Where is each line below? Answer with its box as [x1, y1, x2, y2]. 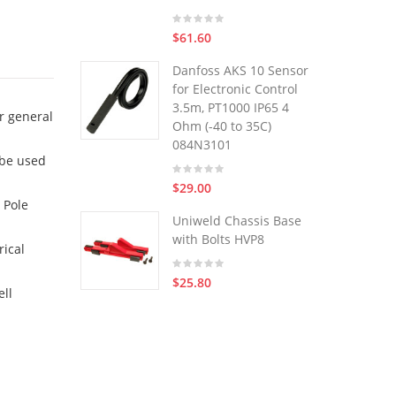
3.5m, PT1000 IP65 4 [172, 99, 289, 116]
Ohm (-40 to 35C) [172, 118, 271, 134]
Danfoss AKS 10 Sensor [172, 62, 308, 79]
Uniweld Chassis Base [172, 212, 301, 229]
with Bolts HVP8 [172, 231, 264, 247]
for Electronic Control [172, 80, 298, 97]
